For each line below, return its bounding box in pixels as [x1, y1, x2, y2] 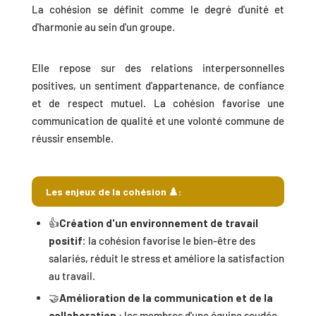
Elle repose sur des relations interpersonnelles [31, 61, 285, 75]
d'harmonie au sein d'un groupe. [31, 20, 177, 34]
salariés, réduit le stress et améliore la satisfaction [48, 251, 284, 265]
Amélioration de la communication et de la [59, 291, 273, 304]
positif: [48, 233, 86, 247]
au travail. [48, 269, 95, 282]
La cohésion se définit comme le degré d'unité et [31, 3, 285, 16]
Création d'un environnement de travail [59, 216, 258, 229]
